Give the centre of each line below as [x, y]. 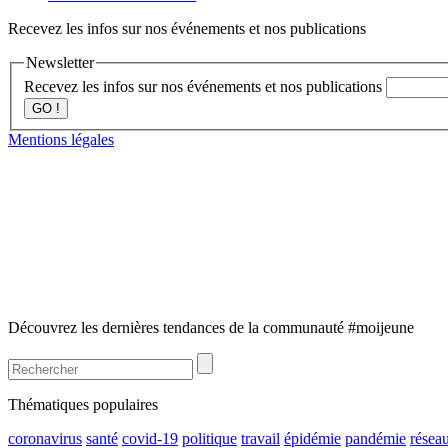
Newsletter [60, 62]
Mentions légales [61, 140]
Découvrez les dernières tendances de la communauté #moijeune [211, 328]
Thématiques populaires [83, 405]
